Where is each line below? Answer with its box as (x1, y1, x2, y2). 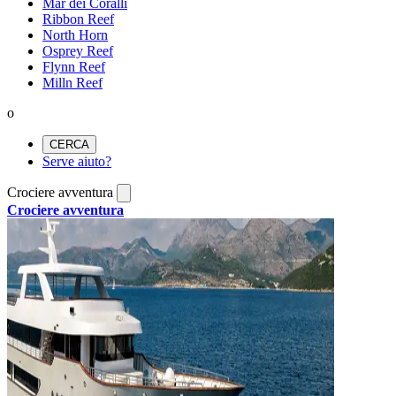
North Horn (42, 27, 108, 43)
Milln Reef (42, 75, 103, 91)
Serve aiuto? (42, 154, 111, 170)
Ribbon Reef (42, 11, 114, 27)
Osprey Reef (42, 43, 113, 59)
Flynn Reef (42, 59, 105, 75)
